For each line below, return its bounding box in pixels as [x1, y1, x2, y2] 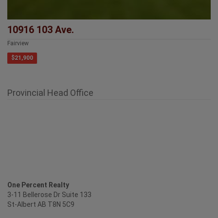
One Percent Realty [7, 181, 69, 189]
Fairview [7, 40, 29, 47]
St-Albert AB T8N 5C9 [7, 200, 74, 209]
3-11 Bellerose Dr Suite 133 [7, 191, 91, 199]
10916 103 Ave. [7, 24, 74, 36]
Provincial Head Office [7, 88, 93, 98]
